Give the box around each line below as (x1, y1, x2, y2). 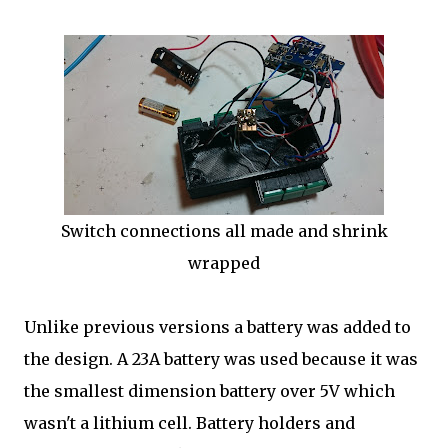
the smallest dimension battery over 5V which (24, 381, 395, 401)
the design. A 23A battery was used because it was (24, 349, 418, 369)
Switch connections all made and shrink (60, 221, 388, 241)
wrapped (188, 253, 260, 273)
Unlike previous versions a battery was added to (24, 317, 411, 337)
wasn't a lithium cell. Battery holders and (24, 413, 355, 433)
